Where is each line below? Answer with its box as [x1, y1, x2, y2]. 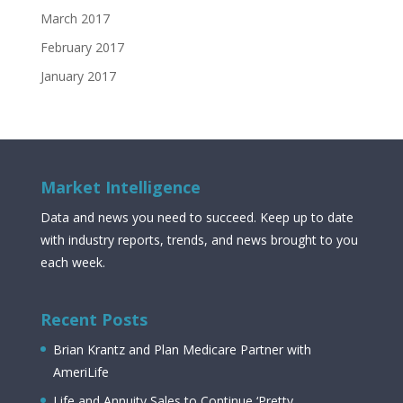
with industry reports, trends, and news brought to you [40, 231, 358, 248]
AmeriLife [52, 363, 109, 381]
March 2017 [40, 10, 110, 27]
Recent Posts [40, 309, 148, 331]
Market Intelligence [40, 176, 201, 198]
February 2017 [40, 39, 124, 56]
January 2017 [40, 67, 116, 85]
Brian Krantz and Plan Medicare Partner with [52, 341, 311, 359]
